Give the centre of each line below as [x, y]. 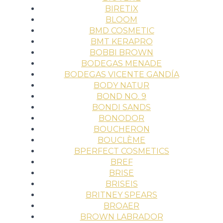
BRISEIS [121, 184]
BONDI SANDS [121, 107]
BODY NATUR [121, 85]
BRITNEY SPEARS [121, 195]
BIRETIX [121, 9]
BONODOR [121, 118]
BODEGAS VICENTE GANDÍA [121, 74]
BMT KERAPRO [121, 42]
